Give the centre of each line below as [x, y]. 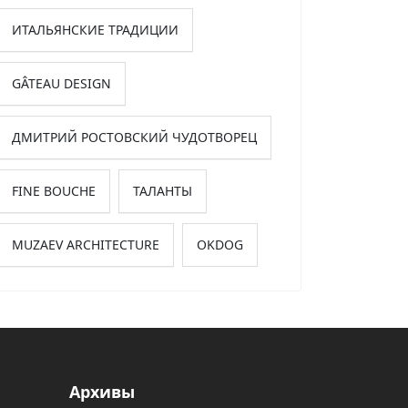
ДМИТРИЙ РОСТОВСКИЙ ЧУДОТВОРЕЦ [134, 138]
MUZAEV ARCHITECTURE [86, 245]
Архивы [102, 392]
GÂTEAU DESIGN [61, 84]
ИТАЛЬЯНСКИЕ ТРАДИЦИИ [95, 30]
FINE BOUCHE [54, 191]
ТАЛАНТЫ [163, 191]
